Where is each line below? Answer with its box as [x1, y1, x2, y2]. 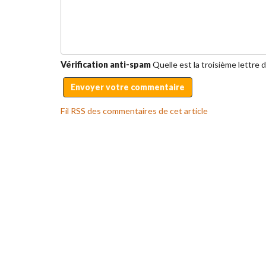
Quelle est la [153, 59, 201, 70]
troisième [201, 59, 236, 70]
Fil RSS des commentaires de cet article [61, 105, 208, 116]
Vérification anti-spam [61, 59, 151, 70]
